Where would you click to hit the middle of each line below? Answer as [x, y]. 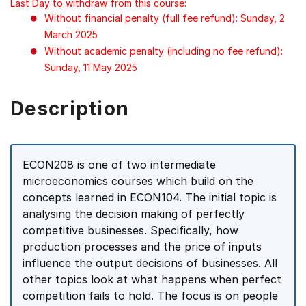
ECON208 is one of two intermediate [119, 165]
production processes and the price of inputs [142, 247]
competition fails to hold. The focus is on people [150, 296]
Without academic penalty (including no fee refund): [164, 51]
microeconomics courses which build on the [138, 181]
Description [70, 109]
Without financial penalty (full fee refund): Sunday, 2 [165, 18]
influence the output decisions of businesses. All [150, 263]
